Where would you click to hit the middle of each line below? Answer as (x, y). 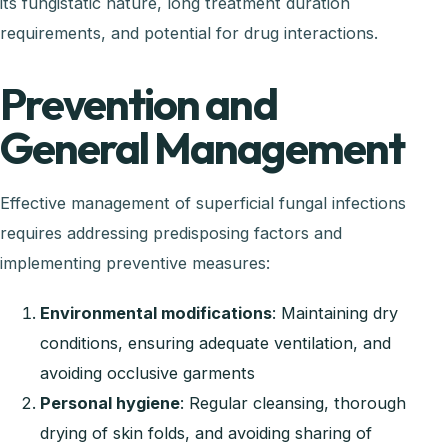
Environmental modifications (156, 312)
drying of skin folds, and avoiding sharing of (206, 432)
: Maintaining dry (335, 312)
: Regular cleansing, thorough (293, 402)
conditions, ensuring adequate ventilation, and (215, 342)
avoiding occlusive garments (147, 372)
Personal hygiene (110, 402)
